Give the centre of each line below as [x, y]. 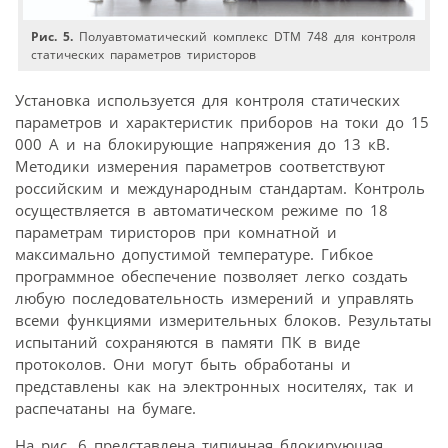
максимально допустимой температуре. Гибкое [194, 254]
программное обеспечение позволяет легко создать [211, 276]
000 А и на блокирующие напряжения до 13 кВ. [202, 144]
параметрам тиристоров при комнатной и [176, 232]
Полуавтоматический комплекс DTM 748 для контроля [245, 36]
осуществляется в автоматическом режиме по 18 [201, 210]
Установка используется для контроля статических [207, 100]
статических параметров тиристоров [144, 54]
